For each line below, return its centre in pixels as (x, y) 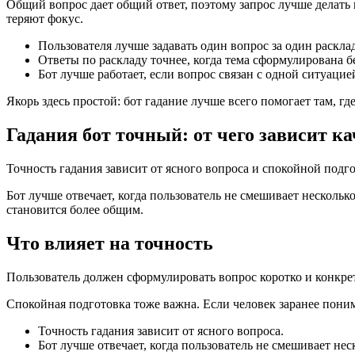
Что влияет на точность (110, 243)
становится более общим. (75, 209)
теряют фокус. (45, 19)
